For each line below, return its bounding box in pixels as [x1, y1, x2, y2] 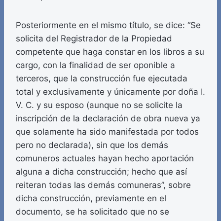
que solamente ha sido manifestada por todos [16, 127, 199, 137]
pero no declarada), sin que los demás [16, 140, 168, 150]
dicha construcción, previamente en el [16, 193, 166, 204]
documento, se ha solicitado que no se [16, 207, 169, 217]
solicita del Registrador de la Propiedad [16, 34, 172, 44]
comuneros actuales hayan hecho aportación [16, 153, 194, 164]
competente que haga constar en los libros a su [16, 47, 204, 57]
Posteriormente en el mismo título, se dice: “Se [16, 20, 201, 31]
